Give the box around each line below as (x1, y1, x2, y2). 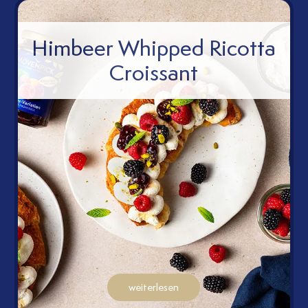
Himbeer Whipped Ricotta (32, 33, 276, 63)
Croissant (109, 58, 199, 88)
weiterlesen (129, 280, 179, 295)
